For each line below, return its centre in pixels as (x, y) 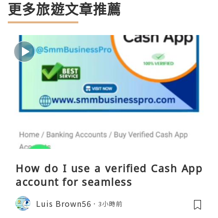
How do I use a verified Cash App (109, 169)
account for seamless (74, 182)
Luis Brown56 (64, 203)
